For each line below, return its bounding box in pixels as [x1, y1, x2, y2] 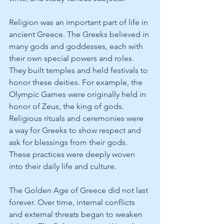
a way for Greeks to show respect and [9, 125, 143, 135]
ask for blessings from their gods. [9, 137, 129, 147]
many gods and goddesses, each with [9, 41, 145, 51]
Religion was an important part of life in [9, 17, 150, 27]
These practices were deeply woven [9, 149, 137, 159]
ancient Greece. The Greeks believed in [9, 29, 151, 39]
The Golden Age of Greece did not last [9, 185, 150, 195]
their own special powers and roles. [9, 53, 136, 63]
